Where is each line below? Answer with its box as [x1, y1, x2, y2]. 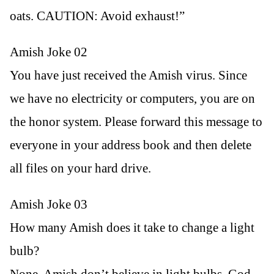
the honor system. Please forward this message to [10, 114, 262, 129]
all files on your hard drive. [10, 160, 151, 176]
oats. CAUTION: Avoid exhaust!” [10, 8, 185, 23]
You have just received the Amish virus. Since [10, 67, 247, 83]
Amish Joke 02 [10, 44, 87, 59]
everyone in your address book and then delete [10, 137, 251, 152]
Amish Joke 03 [10, 196, 87, 212]
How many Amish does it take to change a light [10, 220, 254, 235]
